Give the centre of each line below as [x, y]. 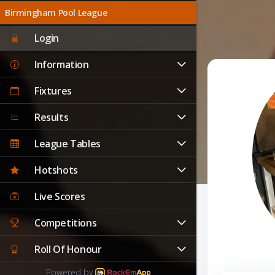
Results [52, 117]
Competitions [66, 223]
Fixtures [53, 91]
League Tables [68, 143]
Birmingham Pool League [56, 13]
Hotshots [56, 170]
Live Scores [60, 196]
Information [62, 64]
